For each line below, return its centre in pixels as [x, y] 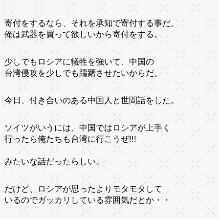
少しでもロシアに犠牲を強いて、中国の [79, 62]
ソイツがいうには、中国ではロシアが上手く [87, 128]
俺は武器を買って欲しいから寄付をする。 [83, 34]
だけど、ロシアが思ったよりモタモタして [83, 189]
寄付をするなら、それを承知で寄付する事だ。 [91, 23]
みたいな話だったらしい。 [54, 161]
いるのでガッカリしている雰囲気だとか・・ [87, 200]
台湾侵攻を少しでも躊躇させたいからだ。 [83, 73]
